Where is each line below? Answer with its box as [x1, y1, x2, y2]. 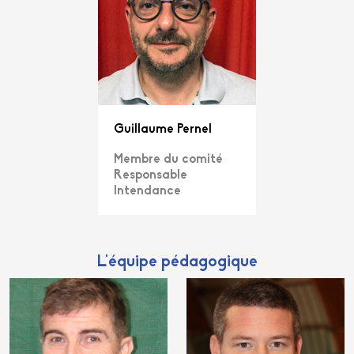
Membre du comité [114, 153, 223, 167]
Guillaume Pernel [114, 123, 212, 137]
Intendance [114, 185, 181, 198]
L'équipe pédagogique [96, 254, 258, 271]
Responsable [114, 169, 187, 183]
